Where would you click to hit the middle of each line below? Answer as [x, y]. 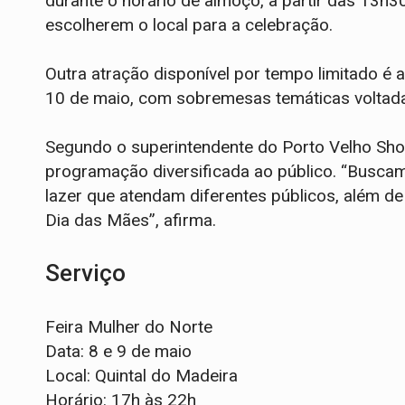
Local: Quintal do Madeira [141, 376]
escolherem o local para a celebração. [189, 25]
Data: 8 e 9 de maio [118, 352]
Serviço [85, 273]
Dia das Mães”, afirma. [131, 221]
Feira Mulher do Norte [129, 327]
